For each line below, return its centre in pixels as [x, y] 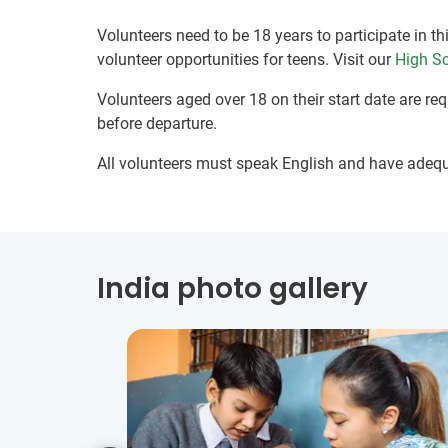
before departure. [157, 123]
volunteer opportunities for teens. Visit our [246, 59]
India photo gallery [232, 288]
